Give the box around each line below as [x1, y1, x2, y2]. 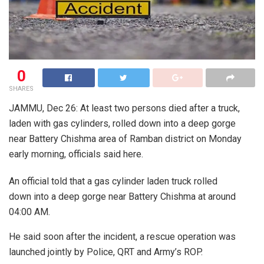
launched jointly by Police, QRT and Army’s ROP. [9, 246, 203, 258]
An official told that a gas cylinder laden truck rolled [9, 175, 217, 187]
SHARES [9, 84, 34, 93]
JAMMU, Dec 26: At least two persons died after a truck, [9, 102, 240, 114]
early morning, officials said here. [9, 148, 143, 160]
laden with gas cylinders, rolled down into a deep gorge [9, 117, 236, 129]
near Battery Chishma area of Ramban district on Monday [9, 133, 242, 144]
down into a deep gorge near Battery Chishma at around [9, 190, 236, 202]
